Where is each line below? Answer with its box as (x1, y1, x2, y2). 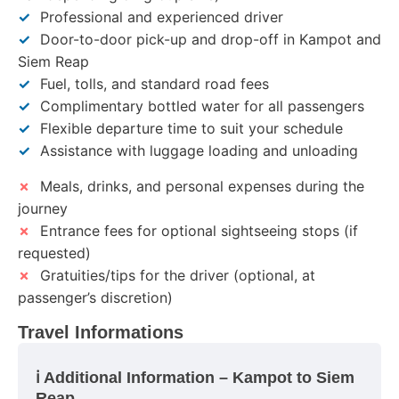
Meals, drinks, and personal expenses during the (36, 176, 364, 195)
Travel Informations (18, 322, 183, 343)
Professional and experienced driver (36, 8, 283, 27)
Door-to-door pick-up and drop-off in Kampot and (36, 30, 381, 49)
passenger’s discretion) (18, 288, 173, 306)
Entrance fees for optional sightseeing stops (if (36, 221, 358, 240)
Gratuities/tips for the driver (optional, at (36, 265, 315, 284)
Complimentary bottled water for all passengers (36, 97, 364, 116)
